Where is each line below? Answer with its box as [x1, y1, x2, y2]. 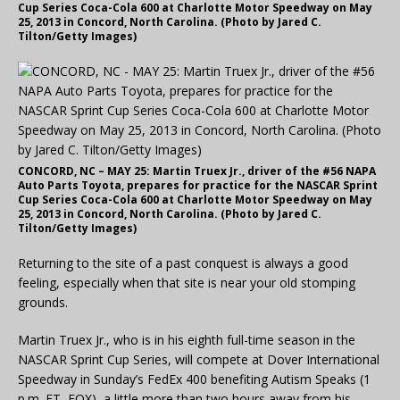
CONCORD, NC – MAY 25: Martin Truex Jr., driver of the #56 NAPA [18, 163, 376, 179]
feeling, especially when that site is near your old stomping [18, 274, 355, 292]
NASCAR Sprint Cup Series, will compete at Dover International [18, 351, 379, 369]
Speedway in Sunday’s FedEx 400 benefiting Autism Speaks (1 [18, 371, 371, 388]
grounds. [18, 294, 68, 312]
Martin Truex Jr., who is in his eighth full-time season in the [18, 331, 355, 349]
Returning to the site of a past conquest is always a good [18, 254, 348, 272]
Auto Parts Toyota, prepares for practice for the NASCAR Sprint [18, 178, 378, 194]
